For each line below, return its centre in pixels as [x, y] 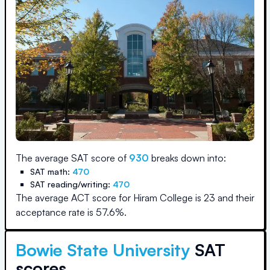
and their [235, 198]
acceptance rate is [56, 212]
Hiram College [163, 198]
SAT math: [51, 171]
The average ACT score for [74, 198]
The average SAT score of [72, 158]
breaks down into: [187, 158]
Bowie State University [103, 250]
